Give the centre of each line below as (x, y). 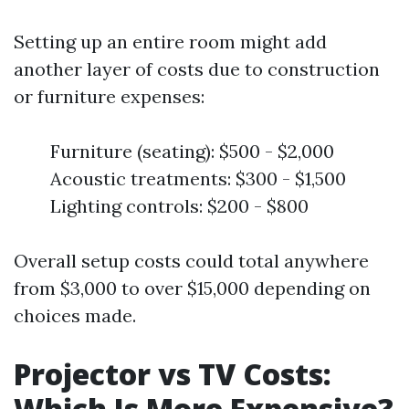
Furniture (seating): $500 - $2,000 (192, 151)
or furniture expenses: (109, 96)
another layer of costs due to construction (197, 69)
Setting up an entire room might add (170, 42)
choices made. (75, 315)
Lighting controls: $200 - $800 (179, 206)
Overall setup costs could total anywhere (191, 261)
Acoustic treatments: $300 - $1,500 (198, 178)
